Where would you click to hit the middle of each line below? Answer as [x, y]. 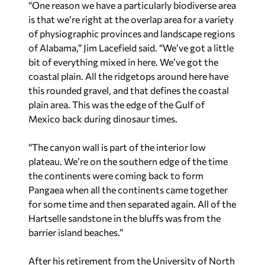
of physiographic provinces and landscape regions [132, 33]
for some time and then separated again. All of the [132, 204]
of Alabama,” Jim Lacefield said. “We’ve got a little [131, 48]
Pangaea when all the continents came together [128, 190]
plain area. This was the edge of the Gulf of [117, 104]
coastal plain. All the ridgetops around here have [128, 76]
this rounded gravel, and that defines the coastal [129, 90]
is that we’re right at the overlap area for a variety [131, 19]
